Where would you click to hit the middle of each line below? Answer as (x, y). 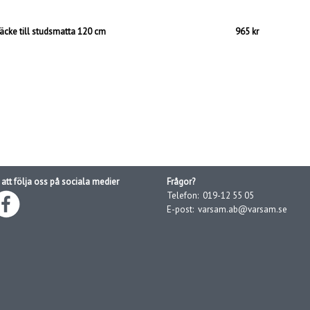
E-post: (181, 209)
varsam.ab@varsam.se (243, 209)
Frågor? (181, 182)
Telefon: (183, 195)
